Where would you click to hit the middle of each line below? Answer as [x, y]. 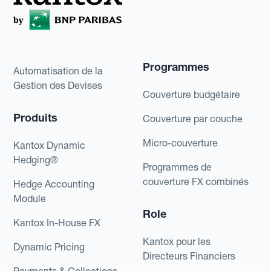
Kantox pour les [177, 242]
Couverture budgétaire [191, 95]
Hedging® [36, 160]
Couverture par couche [193, 119]
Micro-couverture [180, 143]
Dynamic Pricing [49, 247]
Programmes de [177, 167]
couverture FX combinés [196, 182]
